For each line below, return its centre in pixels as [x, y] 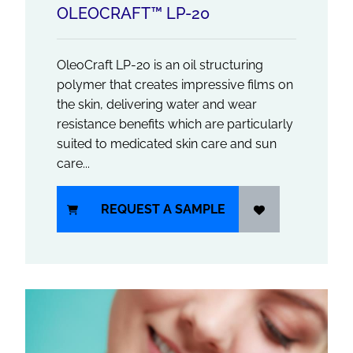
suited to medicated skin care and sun [167, 144]
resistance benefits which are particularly [175, 124]
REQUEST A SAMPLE [163, 209]
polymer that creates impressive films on [175, 85]
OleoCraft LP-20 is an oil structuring [160, 65]
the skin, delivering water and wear [157, 104]
